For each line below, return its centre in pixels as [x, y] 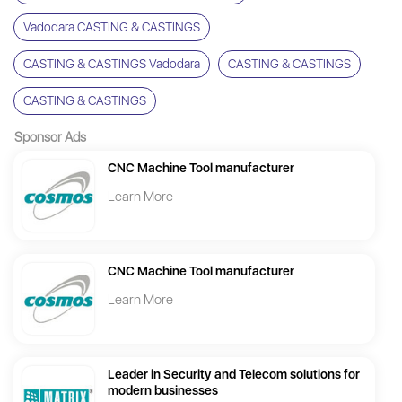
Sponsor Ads [50, 138]
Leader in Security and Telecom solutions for [234, 375]
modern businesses [163, 391]
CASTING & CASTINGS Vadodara [112, 64]
